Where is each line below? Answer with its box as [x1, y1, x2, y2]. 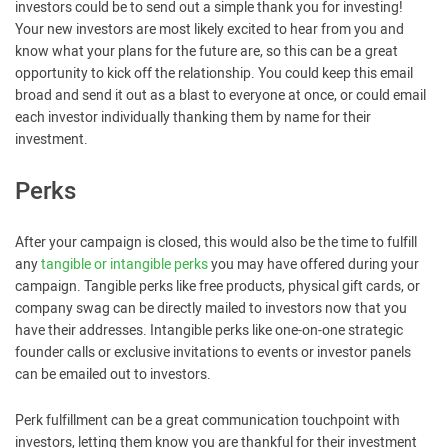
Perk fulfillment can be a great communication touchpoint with [15, 410, 400, 431]
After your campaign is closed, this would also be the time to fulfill [15, 232, 417, 253]
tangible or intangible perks [41, 254, 208, 275]
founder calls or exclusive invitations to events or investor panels [15, 342, 411, 363]
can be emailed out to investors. [15, 364, 211, 385]
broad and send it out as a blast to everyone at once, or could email [15, 85, 426, 106]
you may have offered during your [208, 254, 419, 275]
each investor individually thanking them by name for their [15, 107, 371, 128]
